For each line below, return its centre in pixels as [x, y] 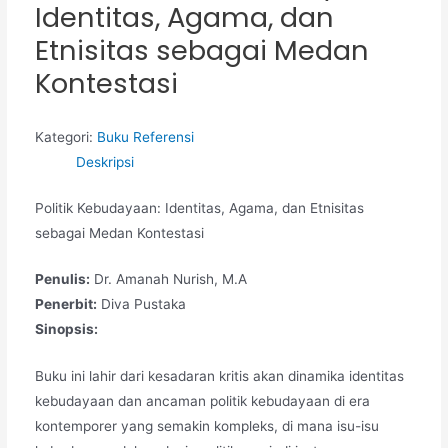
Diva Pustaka [141, 304]
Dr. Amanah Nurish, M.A [168, 279]
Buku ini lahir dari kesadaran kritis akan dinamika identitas [219, 376]
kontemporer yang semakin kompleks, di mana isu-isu [206, 426]
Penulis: [62, 279]
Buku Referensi [145, 136]
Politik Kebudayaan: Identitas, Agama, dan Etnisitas [199, 207]
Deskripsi [104, 161]
